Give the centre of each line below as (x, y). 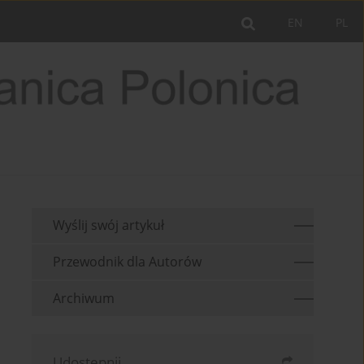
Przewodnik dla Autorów (128, 262)
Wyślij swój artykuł (109, 225)
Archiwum (84, 299)
